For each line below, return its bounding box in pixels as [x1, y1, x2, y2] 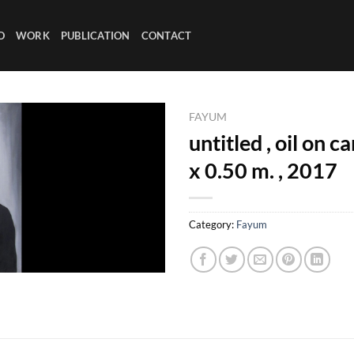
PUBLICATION [60, 29, 130, 42]
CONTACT [141, 29, 192, 42]
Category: [189, 217, 236, 231]
